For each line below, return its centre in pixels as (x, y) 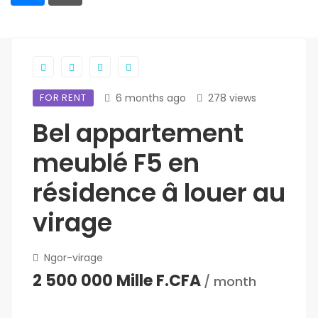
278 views (232, 98)
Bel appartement (138, 133)
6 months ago (150, 98)
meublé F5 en (116, 163)
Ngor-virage (72, 258)
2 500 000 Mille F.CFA (117, 281)
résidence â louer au (159, 193)
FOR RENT (63, 98)
